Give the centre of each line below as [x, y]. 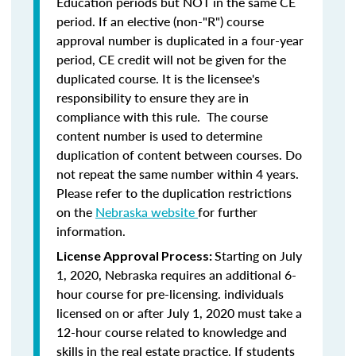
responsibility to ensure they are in [153, 97]
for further [228, 212]
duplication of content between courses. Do [179, 155]
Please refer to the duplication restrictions [174, 193]
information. [91, 231]
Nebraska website [147, 212]
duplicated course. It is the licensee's [158, 78]
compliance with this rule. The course [162, 116]
